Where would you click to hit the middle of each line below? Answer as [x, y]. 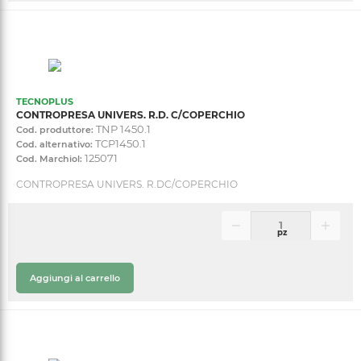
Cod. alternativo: [54, 144]
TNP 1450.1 [123, 129]
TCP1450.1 [120, 143]
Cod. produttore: [55, 129]
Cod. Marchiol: [49, 158]
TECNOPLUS [45, 101]
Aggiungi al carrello [97, 278]
